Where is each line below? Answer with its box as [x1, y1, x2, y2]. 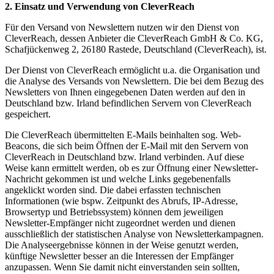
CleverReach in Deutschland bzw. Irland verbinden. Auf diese [5, 152, 244, 163]
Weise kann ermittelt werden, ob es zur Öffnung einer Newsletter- [5, 163, 258, 174]
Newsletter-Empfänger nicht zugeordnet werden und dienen [5, 218, 235, 229]
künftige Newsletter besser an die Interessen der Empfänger [5, 251, 234, 262]
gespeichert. [5, 109, 51, 120]
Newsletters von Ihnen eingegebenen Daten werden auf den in [5, 87, 245, 98]
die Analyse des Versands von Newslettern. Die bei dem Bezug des [5, 76, 264, 87]
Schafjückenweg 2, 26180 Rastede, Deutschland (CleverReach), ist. [5, 44, 267, 55]
